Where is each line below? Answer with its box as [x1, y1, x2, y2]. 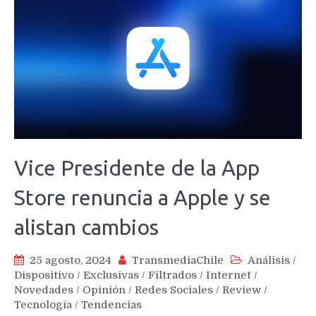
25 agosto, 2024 [30, 254, 111, 267]
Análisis [248, 254, 290, 267]
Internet [206, 269, 251, 282]
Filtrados [148, 269, 197, 282]
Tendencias [81, 298, 142, 312]
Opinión [83, 284, 126, 297]
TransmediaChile [132, 254, 224, 267]
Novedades [14, 284, 73, 297]
